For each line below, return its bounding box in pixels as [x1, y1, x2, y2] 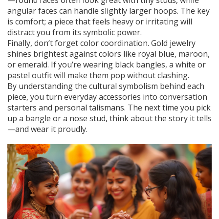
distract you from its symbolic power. [7, 27, 142, 38]
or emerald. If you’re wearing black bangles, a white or [7, 59, 206, 70]
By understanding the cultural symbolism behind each [7, 81, 204, 92]
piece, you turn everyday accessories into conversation [7, 91, 207, 103]
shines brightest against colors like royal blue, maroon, [7, 48, 210, 60]
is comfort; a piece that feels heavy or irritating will [7, 16, 192, 27]
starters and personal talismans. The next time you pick [7, 102, 211, 113]
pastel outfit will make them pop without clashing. [7, 70, 189, 81]
